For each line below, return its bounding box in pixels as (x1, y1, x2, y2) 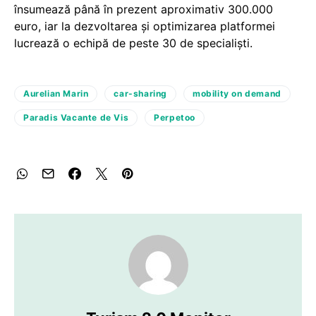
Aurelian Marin (23, 87, 89, 99)
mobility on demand (193, 87, 281, 99)
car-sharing (114, 87, 168, 99)
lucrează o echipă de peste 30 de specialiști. (14, 35, 253, 50)
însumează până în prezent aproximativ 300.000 (14, 1, 273, 16)
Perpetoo (154, 111, 196, 123)
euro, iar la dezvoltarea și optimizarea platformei (14, 18, 275, 33)
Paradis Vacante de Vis (23, 111, 129, 123)
